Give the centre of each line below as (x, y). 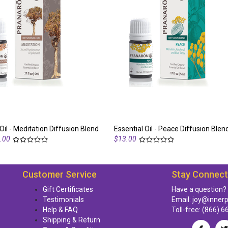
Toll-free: (187, 210)
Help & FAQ (60, 210)
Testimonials (63, 199)
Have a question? (199, 189)
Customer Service (60, 174)
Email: (182, 199)
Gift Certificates (68, 189)
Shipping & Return (72, 220)
